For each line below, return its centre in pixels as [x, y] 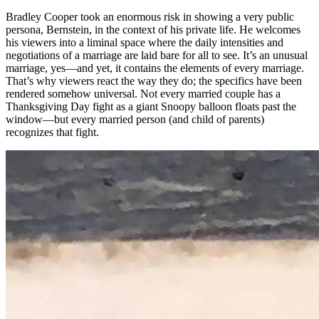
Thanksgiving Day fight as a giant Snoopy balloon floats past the [151, 107]
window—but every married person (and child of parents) [135, 120]
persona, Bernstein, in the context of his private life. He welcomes [153, 30]
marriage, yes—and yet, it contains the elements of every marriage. [155, 68]
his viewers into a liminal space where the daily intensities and [145, 43]
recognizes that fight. [52, 132]
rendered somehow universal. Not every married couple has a [143, 94]
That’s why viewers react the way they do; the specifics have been [154, 81]
